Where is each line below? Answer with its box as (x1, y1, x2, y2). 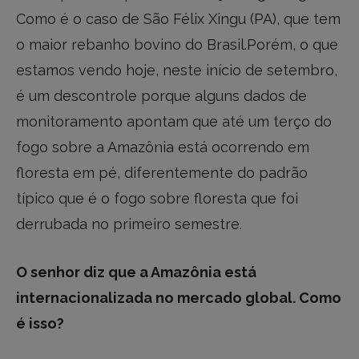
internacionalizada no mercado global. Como (16, 289, 341, 306)
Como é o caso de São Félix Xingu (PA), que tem (16, 10, 341, 28)
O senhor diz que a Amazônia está (16, 264, 256, 280)
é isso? (16, 315, 64, 332)
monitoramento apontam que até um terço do (16, 113, 332, 131)
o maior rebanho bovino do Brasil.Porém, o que (16, 36, 338, 54)
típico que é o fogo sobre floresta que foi (16, 190, 298, 208)
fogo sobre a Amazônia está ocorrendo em (16, 139, 309, 156)
